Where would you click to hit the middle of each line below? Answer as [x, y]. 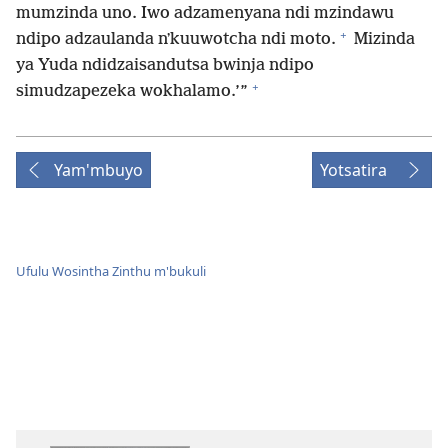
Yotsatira [353, 170]
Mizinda [382, 40]
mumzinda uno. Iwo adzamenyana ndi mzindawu [205, 14]
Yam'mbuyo [98, 170]
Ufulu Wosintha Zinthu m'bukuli [111, 270]
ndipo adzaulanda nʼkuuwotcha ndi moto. [176, 40]
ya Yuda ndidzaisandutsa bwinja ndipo [165, 66]
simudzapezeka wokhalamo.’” [132, 92]
